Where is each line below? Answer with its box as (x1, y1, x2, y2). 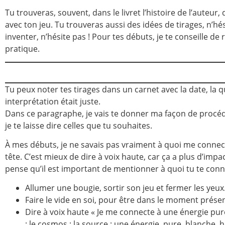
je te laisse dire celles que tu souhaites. (5, 120, 152, 131)
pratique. (5, 43, 40, 54)
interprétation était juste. (5, 95, 100, 107)
